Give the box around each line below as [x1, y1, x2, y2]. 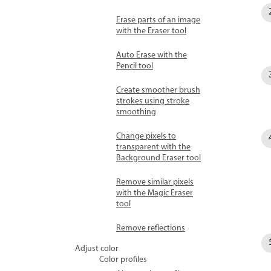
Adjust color [75, 243, 119, 255]
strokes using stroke [116, 95, 189, 108]
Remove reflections [116, 222, 185, 235]
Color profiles [99, 253, 147, 266]
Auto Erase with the [116, 49, 187, 62]
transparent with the [116, 141, 191, 154]
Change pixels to [116, 130, 176, 143]
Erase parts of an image [116, 14, 200, 27]
